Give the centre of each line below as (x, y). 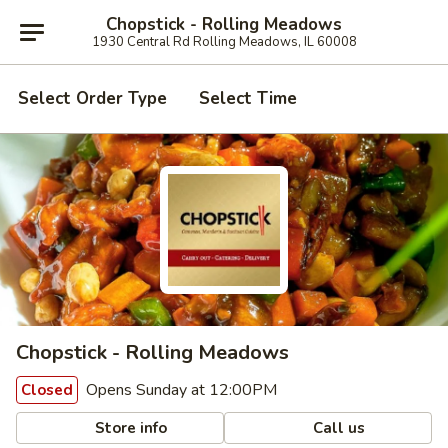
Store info (129, 427)
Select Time (248, 98)
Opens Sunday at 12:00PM (179, 390)
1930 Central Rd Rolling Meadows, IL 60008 (224, 41)
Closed (47, 390)
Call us (337, 427)
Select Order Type (92, 98)
